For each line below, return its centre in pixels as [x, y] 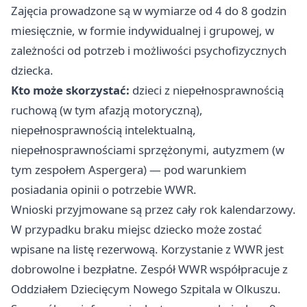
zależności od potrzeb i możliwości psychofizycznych [149, 51]
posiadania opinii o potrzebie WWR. [104, 190]
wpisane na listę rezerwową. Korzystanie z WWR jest [147, 249]
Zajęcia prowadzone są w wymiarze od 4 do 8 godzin [149, 11]
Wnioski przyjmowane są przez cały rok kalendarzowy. [153, 210]
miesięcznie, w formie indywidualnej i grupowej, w [143, 31]
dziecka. [32, 71]
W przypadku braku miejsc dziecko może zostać [136, 230]
